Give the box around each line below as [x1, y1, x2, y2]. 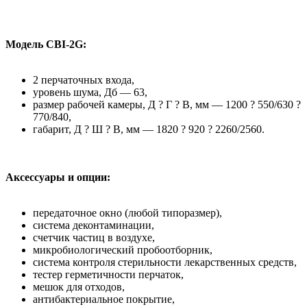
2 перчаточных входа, [33, 74, 134, 86]
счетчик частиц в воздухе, [33, 232, 155, 244]
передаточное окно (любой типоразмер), [33, 207, 222, 219]
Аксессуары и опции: [5, 171, 110, 184]
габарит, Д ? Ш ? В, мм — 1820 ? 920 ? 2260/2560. [33, 123, 265, 136]
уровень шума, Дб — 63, [33, 86, 147, 99]
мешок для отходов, [33, 281, 125, 293]
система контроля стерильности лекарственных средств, [33, 256, 297, 269]
